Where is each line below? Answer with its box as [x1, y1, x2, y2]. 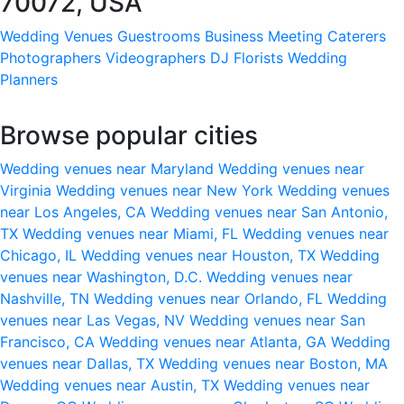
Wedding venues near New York [56, 180, 278, 199]
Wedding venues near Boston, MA [159, 353, 388, 372]
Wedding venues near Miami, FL [23, 224, 243, 243]
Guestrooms [117, 26, 200, 45]
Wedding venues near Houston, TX [81, 245, 320, 264]
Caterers [327, 26, 386, 45]
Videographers [106, 48, 206, 67]
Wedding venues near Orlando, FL [94, 289, 327, 308]
